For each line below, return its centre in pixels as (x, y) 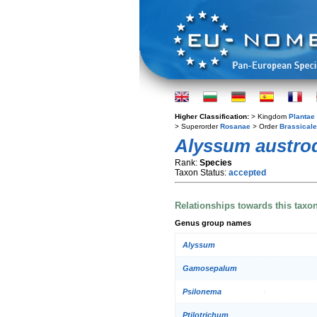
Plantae (302, 116)
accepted (247, 173)
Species (216, 163)
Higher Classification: (213, 116)
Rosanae (235, 126)
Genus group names (213, 223)
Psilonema (202, 292)
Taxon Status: (202, 173)
